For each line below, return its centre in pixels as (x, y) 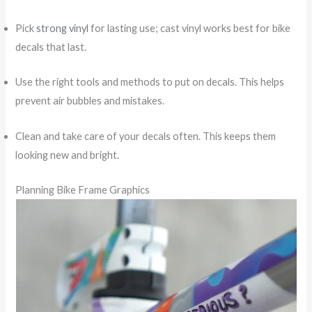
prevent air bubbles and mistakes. (90, 101)
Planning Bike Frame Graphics (83, 189)
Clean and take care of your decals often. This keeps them (146, 136)
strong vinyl (63, 28)
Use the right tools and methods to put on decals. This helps (150, 82)
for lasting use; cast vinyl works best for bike (190, 28)
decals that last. (51, 47)
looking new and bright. (68, 155)
